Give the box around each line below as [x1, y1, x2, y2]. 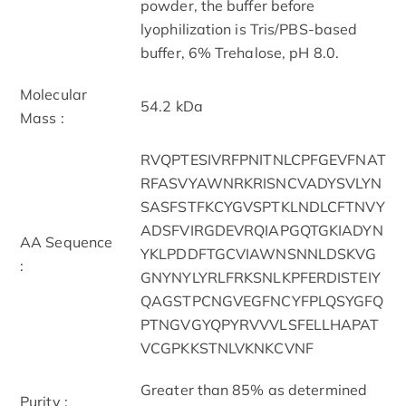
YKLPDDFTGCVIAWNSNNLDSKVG [140, 244, 377, 263]
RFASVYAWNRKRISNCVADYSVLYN [140, 173, 382, 192]
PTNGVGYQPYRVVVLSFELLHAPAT [140, 314, 380, 333]
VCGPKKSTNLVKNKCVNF [140, 338, 314, 357]
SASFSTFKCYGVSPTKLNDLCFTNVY [140, 197, 385, 216]
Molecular [20, 84, 87, 103]
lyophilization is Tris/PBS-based [140, 19, 358, 38]
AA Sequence [20, 232, 113, 251]
